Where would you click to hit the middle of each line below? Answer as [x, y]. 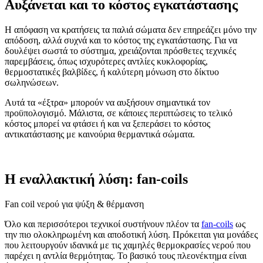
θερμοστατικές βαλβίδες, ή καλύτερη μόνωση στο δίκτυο [112, 72]
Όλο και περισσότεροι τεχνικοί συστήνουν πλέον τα [103, 224]
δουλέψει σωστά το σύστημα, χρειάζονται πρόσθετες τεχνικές [120, 51]
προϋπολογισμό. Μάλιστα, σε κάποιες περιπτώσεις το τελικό [119, 113]
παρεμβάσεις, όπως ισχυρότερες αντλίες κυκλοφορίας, [106, 62]
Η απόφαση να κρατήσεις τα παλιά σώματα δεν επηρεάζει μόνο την [131, 30]
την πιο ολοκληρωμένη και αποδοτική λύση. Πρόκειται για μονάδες [131, 235]
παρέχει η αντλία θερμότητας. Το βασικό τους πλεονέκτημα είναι [126, 256]
